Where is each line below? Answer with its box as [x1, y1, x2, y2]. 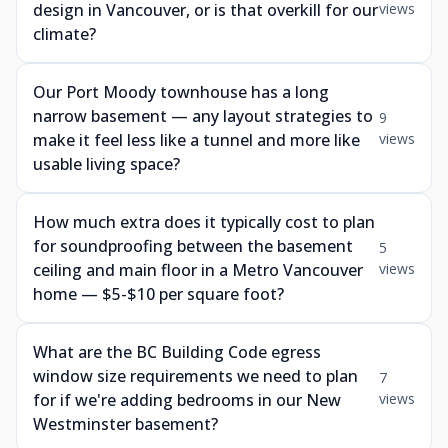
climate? [33, 23, 96, 45]
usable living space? [33, 153, 180, 175]
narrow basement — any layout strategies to [33, 105, 373, 127]
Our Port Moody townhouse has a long [33, 81, 329, 103]
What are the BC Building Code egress [33, 341, 321, 363]
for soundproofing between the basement [33, 235, 353, 257]
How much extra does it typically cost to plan [33, 211, 375, 233]
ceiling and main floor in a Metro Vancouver [33, 259, 363, 281]
